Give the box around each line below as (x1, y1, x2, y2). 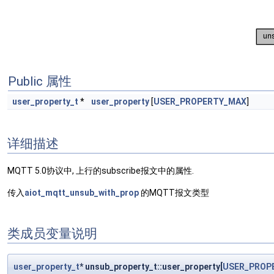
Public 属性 (8, 74, 72, 89)
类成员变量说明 (7, 226, 97, 241)
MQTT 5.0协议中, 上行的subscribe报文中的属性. (7, 166, 194, 176)
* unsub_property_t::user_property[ (80, 262, 223, 272)
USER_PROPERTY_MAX (154, 97, 246, 106)
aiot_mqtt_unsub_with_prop (24, 188, 139, 198)
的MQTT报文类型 (139, 188, 209, 198)
